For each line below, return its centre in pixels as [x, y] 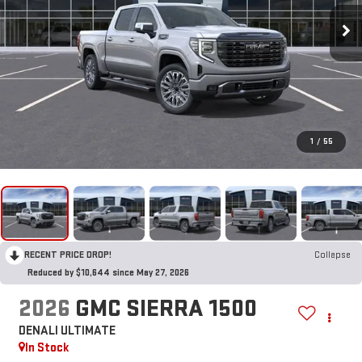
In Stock [47, 348]
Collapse [333, 255]
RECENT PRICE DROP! [68, 255]
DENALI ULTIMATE [67, 331]
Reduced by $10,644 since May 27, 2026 [108, 272]
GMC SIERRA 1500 [166, 309]
